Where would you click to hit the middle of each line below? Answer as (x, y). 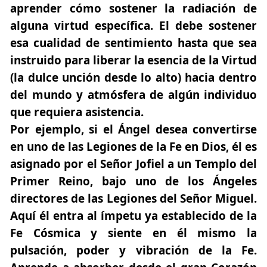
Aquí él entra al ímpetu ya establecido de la (133, 216)
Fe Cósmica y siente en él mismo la (133, 233)
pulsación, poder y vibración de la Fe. (133, 251)
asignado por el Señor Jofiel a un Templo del (133, 164)
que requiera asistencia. (77, 112)
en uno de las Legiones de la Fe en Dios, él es (133, 147)
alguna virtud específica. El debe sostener (133, 26)
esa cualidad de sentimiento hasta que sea (133, 43)
